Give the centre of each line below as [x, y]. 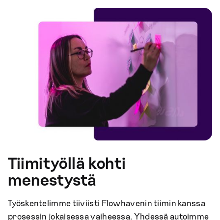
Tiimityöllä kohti [67, 164]
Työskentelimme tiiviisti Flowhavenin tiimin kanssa [107, 204]
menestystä [53, 181]
